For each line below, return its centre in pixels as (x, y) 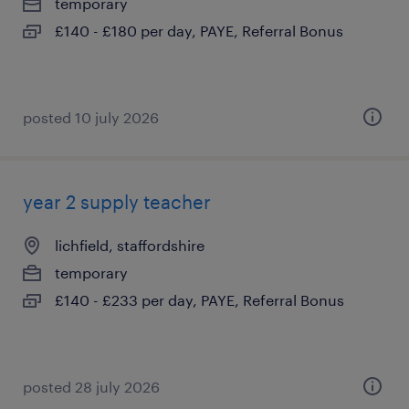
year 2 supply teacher (117, 202)
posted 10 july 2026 (91, 117)
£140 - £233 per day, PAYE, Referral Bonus (199, 300)
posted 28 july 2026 (91, 387)
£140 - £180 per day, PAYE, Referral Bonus (199, 31)
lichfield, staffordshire (130, 245)
